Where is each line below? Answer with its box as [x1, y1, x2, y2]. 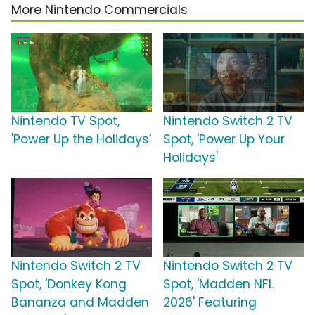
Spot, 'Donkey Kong [11, 275, 127, 292]
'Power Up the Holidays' [11, 130, 151, 148]
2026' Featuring [163, 293, 257, 311]
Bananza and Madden [11, 293, 149, 311]
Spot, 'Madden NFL [163, 275, 274, 292]
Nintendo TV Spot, [11, 112, 120, 129]
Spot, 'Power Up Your [163, 130, 285, 148]
